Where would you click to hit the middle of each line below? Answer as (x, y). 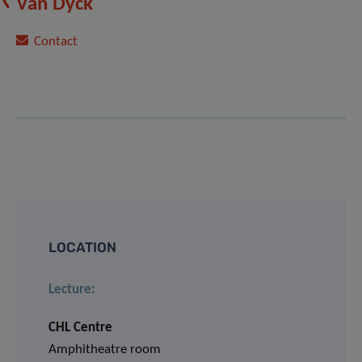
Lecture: (72, 290)
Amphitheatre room (105, 350)
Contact (56, 42)
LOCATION (82, 248)
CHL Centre (80, 328)
